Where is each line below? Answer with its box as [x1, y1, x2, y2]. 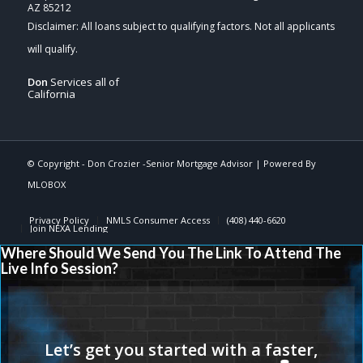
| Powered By [252, 156, 316, 169]
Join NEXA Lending [29, 221, 108, 234]
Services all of [47, 74, 119, 89]
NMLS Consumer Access [105, 213, 210, 226]
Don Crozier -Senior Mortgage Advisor [87, 156, 253, 169]
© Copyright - [27, 156, 88, 169]
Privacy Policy [28, 213, 89, 226]
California [27, 86, 75, 101]
